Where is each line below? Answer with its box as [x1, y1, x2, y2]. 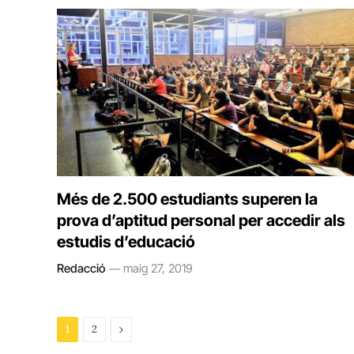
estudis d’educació [57, 232, 195, 251]
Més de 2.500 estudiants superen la [57, 189, 318, 209]
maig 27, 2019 [123, 260, 193, 276]
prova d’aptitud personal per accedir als [57, 210, 345, 230]
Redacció [57, 260, 105, 276]
